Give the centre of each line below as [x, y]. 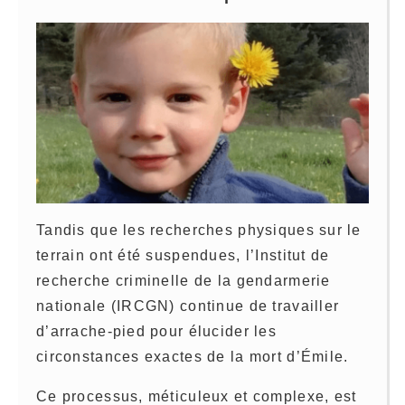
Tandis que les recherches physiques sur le [199, 231]
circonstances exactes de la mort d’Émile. [193, 357]
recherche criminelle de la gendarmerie [184, 281]
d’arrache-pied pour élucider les [156, 332]
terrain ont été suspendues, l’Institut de [183, 256]
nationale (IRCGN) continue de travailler [188, 306]
